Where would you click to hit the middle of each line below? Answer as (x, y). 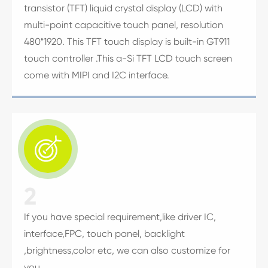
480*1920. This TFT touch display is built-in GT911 (127, 41)
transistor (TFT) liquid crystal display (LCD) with (123, 8)
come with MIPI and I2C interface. (97, 75)
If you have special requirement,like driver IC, (120, 217)
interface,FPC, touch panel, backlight (104, 233)
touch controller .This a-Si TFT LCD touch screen (128, 58)
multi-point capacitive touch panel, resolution (124, 25)
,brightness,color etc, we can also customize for (127, 250)
